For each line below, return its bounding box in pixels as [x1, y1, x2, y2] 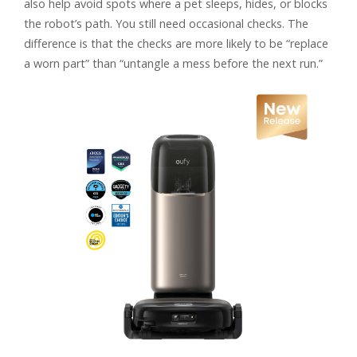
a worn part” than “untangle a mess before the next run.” [24, 55, 323, 71]
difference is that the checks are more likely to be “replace [24, 35, 328, 51]
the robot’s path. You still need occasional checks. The [24, 15, 308, 31]
